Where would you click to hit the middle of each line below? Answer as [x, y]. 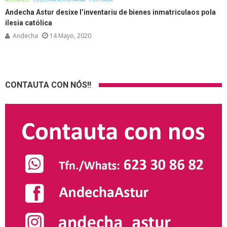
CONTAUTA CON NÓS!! [48, 85]
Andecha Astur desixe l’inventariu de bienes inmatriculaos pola [110, 12]
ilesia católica [29, 23]
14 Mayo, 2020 [70, 35]
